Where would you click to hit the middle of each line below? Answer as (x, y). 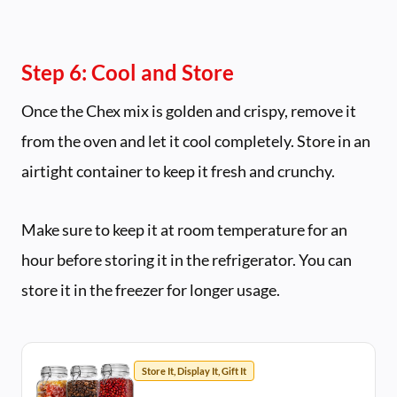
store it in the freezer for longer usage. (151, 290)
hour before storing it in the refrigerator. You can (187, 260)
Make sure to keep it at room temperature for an (184, 230)
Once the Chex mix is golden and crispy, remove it (189, 111)
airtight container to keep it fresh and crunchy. (178, 171)
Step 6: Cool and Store (128, 73)
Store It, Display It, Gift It (194, 371)
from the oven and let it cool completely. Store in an (196, 141)
